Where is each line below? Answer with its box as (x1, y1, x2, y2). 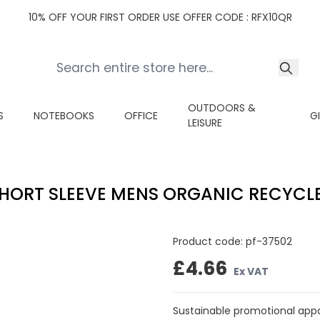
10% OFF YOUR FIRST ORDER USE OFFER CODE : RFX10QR (28, 10, 292, 24)
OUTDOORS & (188, 101, 256, 115)
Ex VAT (234, 264, 269, 279)
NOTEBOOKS (34, 108, 94, 123)
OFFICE (124, 108, 158, 123)
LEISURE (188, 116, 222, 130)
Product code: (172, 234, 246, 249)
